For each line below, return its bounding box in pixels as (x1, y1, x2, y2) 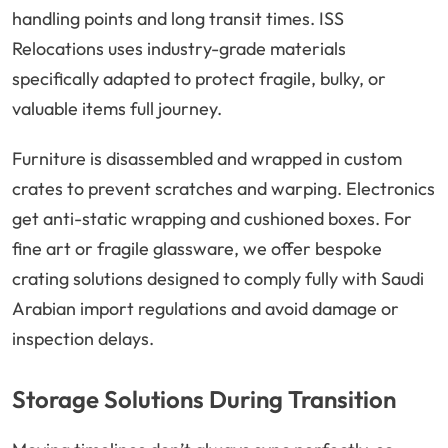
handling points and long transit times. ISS (12, 7, 344, 31)
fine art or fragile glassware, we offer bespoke (12, 237, 382, 261)
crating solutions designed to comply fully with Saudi (12, 267, 424, 291)
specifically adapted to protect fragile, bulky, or (12, 67, 386, 91)
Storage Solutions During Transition (12, 384, 396, 415)
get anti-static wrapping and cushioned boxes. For (12, 207, 412, 231)
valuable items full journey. (12, 97, 222, 121)
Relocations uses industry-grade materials (12, 37, 346, 61)
